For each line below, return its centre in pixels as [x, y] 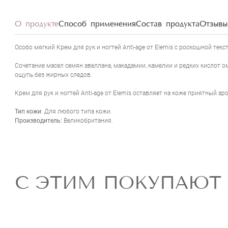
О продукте [37, 24]
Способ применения [97, 24]
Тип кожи [28, 111]
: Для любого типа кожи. [77, 111]
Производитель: [38, 120]
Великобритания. [88, 120]
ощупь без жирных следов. [54, 75]
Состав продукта [168, 24]
